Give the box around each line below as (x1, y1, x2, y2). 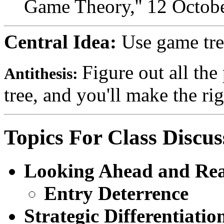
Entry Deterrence (44, 182, 188, 204)
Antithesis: (4, 65, 82, 83)
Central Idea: (4, 31, 121, 53)
